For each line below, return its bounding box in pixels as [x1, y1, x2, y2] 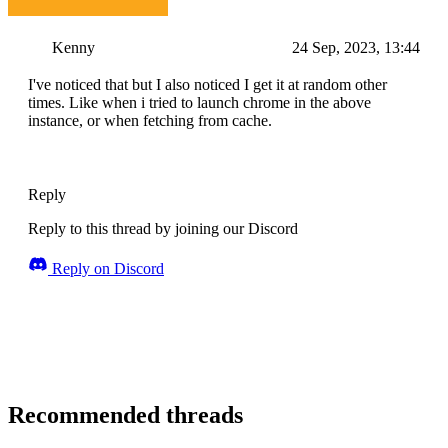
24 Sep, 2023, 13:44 [292, 39, 420, 57]
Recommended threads [8, 402, 243, 429]
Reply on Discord [48, 260, 164, 278]
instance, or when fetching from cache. [28, 112, 272, 130]
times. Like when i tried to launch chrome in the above [28, 94, 371, 112]
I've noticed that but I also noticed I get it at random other [28, 76, 387, 94]
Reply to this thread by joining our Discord [28, 220, 298, 238]
